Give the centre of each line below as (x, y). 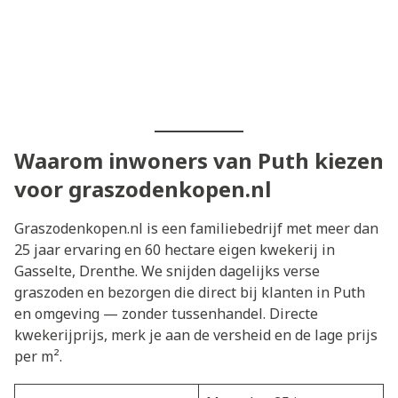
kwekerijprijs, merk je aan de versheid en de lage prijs (196, 334)
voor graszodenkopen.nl (143, 188)
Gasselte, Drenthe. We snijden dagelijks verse (167, 271)
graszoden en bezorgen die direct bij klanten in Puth (190, 292)
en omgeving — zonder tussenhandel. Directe (166, 313)
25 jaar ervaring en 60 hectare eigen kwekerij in (175, 249)
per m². (38, 356)
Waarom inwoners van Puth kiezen (199, 160)
